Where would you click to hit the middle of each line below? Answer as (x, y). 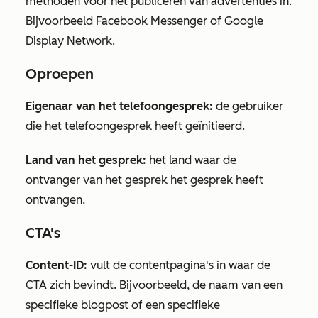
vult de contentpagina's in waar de (179, 265)
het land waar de (191, 160)
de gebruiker (248, 106)
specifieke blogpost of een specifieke (123, 305)
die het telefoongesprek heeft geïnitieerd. (135, 126)
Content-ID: (56, 265)
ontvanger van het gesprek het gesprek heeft (144, 180)
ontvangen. (55, 200)
